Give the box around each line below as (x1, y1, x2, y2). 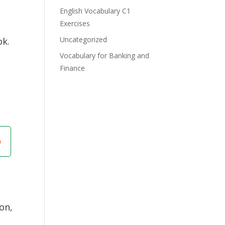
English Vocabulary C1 (60, 6, 131, 16)
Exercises (60, 19, 90, 28)
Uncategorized (60, 35, 107, 44)
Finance (60, 63, 85, 73)
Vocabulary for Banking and (60, 51, 150, 60)
